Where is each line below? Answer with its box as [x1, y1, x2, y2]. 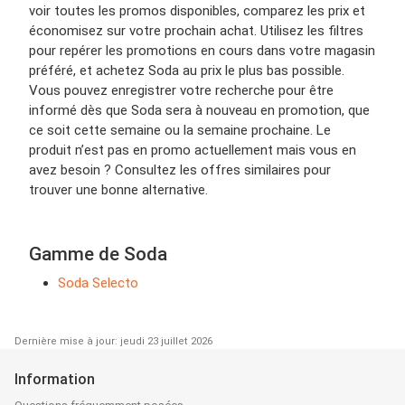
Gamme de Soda [29, 242, 167, 265]
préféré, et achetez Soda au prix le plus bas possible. [29, 61, 344, 79]
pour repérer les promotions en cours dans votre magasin [29, 42, 375, 59]
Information [14, 370, 95, 388]
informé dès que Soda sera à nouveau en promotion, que [29, 101, 370, 118]
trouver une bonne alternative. [29, 181, 208, 198]
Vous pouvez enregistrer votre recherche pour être [29, 81, 334, 99]
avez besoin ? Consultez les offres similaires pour [29, 161, 331, 178]
